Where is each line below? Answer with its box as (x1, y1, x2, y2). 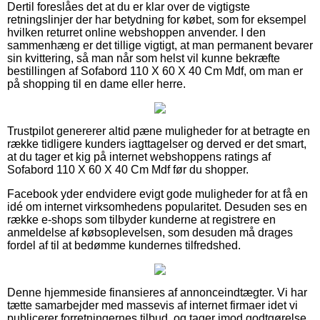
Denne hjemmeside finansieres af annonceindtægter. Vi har (7, 286, 307, 299)
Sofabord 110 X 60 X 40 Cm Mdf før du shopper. (7, 163, 249, 176)
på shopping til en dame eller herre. (7, 77, 186, 90)
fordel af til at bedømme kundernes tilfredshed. (7, 239, 241, 251)
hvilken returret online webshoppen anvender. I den (7, 26, 266, 39)
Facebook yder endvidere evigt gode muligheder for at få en (7, 187, 308, 200)
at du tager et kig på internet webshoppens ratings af (7, 150, 271, 163)
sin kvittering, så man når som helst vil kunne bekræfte (7, 51, 280, 64)
